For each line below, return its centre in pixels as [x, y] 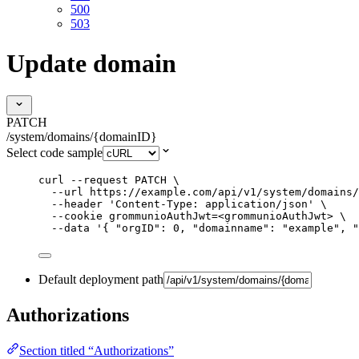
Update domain [91, 63]
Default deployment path [101, 280]
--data [71, 228]
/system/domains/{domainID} [82, 137]
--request [99, 180]
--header [77, 204]
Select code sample [54, 153]
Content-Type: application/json [212, 204]
